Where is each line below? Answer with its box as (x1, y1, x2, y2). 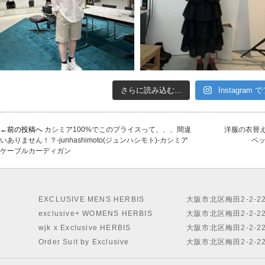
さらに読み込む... (121, 86, 182, 95)
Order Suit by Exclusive (38, 238, 130, 247)
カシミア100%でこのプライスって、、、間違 (44, 125, 191, 134)
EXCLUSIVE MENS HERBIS (38, 195, 145, 204)
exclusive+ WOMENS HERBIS (38, 209, 153, 218)
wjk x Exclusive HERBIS (38, 224, 131, 232)
